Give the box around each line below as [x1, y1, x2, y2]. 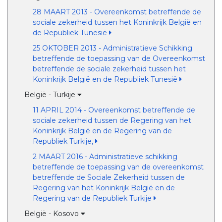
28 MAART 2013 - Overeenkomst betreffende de [32, 7, 201, 16]
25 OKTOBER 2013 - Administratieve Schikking [32, 44, 192, 53]
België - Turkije [24, 90, 78, 99]
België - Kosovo [24, 209, 81, 218]
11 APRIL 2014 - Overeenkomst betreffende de [32, 106, 195, 114]
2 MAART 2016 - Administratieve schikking [32, 152, 177, 161]
